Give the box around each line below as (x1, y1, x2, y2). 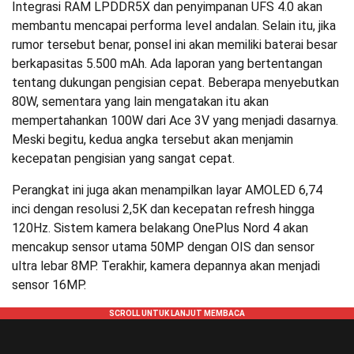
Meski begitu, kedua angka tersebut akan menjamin (12, 131, 293, 147)
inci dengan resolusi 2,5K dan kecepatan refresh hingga (12, 201, 314, 217)
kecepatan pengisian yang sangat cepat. (12, 150, 235, 166)
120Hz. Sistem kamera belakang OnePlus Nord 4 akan (12, 220, 308, 235)
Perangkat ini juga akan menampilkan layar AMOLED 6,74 (12, 182, 322, 198)
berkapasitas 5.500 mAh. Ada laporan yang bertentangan (12, 55, 322, 71)
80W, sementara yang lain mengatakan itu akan (12, 93, 269, 109)
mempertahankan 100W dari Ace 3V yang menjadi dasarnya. (12, 112, 338, 128)
